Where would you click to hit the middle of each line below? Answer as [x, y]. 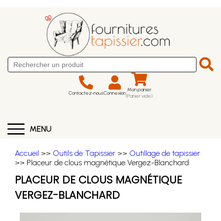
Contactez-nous [86, 93]
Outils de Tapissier [84, 153]
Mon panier [139, 90]
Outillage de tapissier [165, 153]
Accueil [27, 153]
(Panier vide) [139, 96]
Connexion [115, 93]
